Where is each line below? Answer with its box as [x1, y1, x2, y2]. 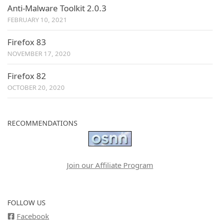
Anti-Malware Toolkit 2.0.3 [7, 2, 107, 14]
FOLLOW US [7, 197, 46, 207]
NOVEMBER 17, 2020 [7, 49, 71, 58]
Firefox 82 [7, 70, 46, 82]
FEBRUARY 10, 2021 [7, 15, 67, 24]
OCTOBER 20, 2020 [7, 82, 65, 92]
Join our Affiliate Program [67, 160, 153, 170]
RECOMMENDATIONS [7, 118, 78, 128]
